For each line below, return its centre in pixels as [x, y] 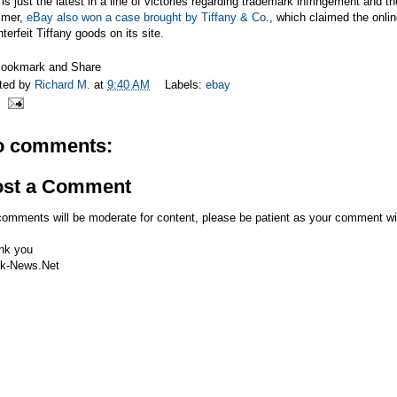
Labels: [185, 85]
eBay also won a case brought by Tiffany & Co [146, 17]
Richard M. [64, 85]
